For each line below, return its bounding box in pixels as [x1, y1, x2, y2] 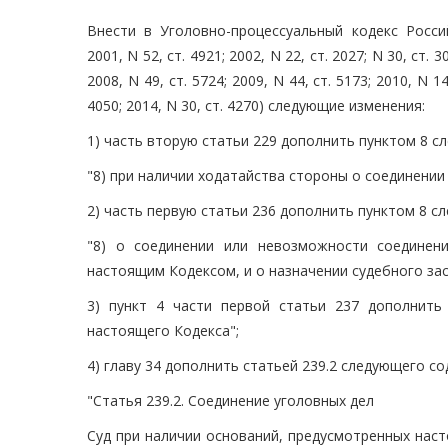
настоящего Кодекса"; [87, 321, 239, 341]
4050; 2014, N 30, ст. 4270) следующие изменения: [87, 96, 425, 116]
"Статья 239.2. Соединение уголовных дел [87, 391, 374, 411]
